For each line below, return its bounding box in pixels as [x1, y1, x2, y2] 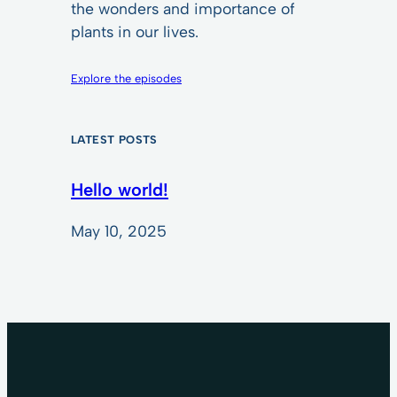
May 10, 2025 [71, 222, 167, 241]
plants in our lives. [71, 21, 198, 41]
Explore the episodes [71, 72, 182, 86]
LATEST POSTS [71, 133, 158, 147]
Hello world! [71, 178, 168, 200]
